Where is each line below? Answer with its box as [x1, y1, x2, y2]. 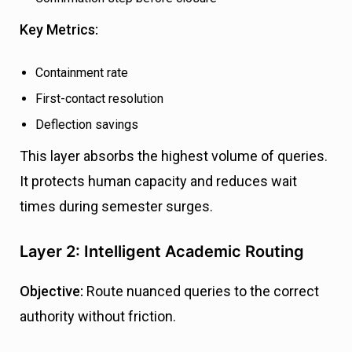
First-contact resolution [35, 91, 163, 107]
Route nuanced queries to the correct [83, 283, 319, 300]
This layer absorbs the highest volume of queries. [20, 148, 328, 165]
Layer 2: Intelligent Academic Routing [20, 242, 304, 262]
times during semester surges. [20, 198, 213, 215]
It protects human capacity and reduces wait [20, 173, 297, 190]
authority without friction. [20, 308, 176, 325]
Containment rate [35, 65, 128, 81]
